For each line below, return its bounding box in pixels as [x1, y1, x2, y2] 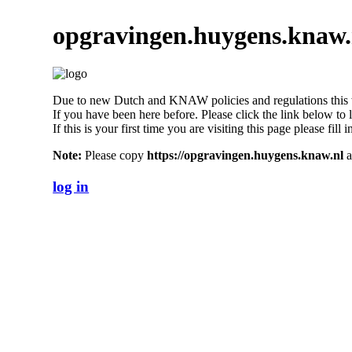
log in [53, 178, 90, 195]
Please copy [82, 148, 148, 163]
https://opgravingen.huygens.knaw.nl [147, 148, 344, 163]
